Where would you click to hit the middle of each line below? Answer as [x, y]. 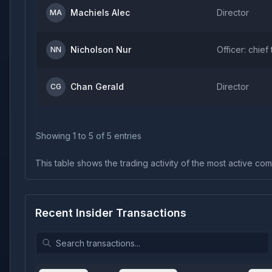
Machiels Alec [100, 12]
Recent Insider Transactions [111, 213]
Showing [54, 136]
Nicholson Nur [101, 49]
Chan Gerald [97, 87]
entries [127, 136]
